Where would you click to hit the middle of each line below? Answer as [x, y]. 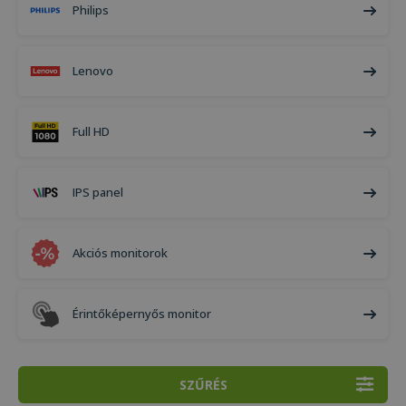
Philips [91, 10]
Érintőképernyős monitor [142, 314]
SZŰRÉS [203, 385]
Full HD [91, 131]
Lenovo [93, 71]
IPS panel [98, 192]
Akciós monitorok [120, 253]
